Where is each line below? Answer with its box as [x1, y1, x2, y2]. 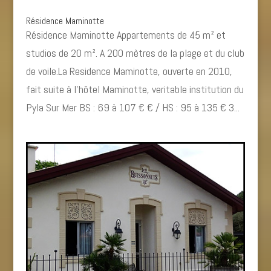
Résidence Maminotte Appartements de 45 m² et [25, 27, 226, 42]
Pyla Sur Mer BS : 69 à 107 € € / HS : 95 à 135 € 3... [25, 100, 240, 114]
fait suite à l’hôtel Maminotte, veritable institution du [25, 82, 244, 96]
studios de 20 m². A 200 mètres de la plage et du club [25, 45, 244, 60]
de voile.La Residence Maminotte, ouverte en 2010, [25, 64, 232, 78]
